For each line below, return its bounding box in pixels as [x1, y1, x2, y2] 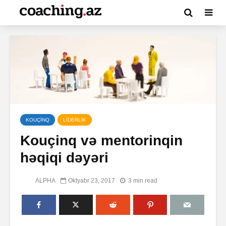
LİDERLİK [63, 117, 86, 123]
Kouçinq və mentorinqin [20, 133, 183, 149]
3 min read [128, 177, 157, 184]
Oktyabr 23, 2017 [68, 177, 115, 184]
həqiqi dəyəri [20, 150, 108, 166]
